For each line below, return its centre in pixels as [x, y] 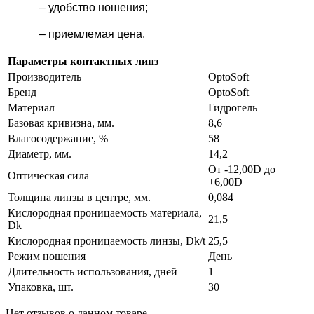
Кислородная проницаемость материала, [105, 213]
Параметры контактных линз [83, 62]
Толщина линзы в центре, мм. [79, 198]
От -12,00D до [242, 170]
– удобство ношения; [77, 8]
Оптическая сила [48, 176]
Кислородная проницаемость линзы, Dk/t [107, 241]
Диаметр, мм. [40, 154]
